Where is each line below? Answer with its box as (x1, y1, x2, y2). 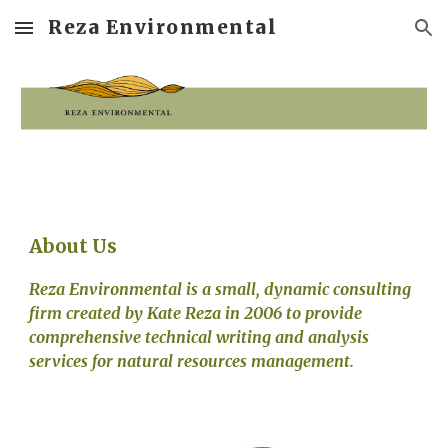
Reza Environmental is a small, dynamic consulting (29, 279, 412, 299)
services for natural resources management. (29, 351, 355, 371)
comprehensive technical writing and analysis (29, 327, 370, 347)
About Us (29, 235, 118, 258)
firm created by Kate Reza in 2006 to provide (29, 303, 363, 323)
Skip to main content (16, 28, 158, 46)
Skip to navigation (307, 28, 432, 46)
